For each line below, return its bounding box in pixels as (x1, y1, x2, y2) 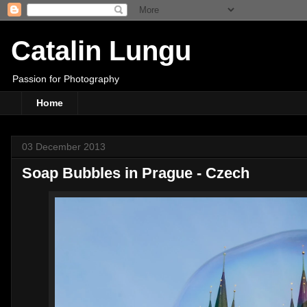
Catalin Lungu (11, 36, 191, 66)
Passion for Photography (12, 73, 119, 84)
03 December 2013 (22, 140, 106, 152)
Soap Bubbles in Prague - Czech (22, 164, 249, 182)
